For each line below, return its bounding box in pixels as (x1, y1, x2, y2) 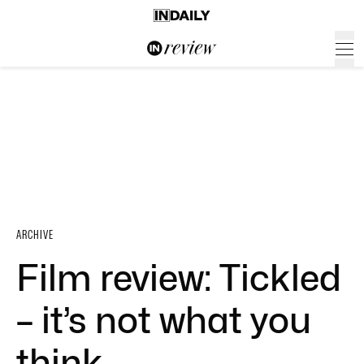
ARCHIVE (16, 227, 54, 242)
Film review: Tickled (16, 257, 341, 299)
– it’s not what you (16, 299, 311, 341)
